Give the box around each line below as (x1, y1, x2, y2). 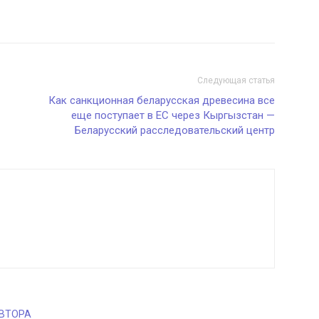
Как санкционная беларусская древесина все (48, 93, 275, 107)
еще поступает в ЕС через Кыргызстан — (71, 108, 275, 122)
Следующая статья (197, 75, 275, 85)
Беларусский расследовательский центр (75, 123, 275, 137)
